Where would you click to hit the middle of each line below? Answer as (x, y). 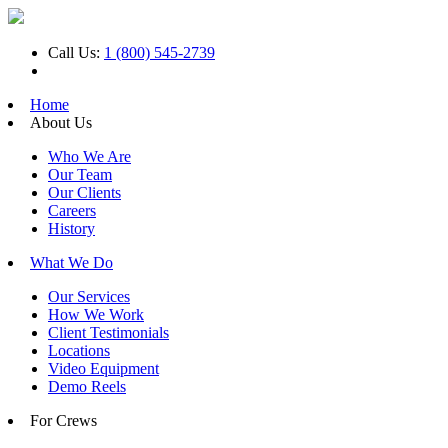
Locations (79, 350)
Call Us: (76, 52)
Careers (72, 210)
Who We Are (89, 156)
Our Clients (84, 192)
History (71, 228)
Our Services (89, 296)
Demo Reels (87, 386)
